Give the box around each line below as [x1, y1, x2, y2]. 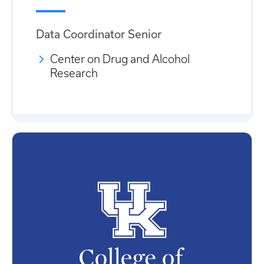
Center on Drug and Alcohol [50, 52, 190, 65]
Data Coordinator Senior [36, 28, 161, 41]
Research [50, 67, 98, 80]
